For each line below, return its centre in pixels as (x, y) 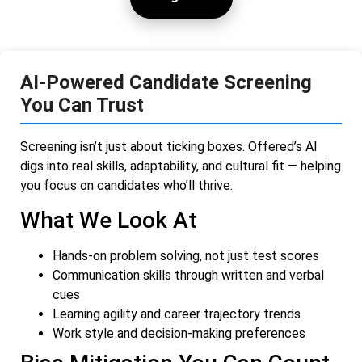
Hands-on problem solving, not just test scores (186, 256)
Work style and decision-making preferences (179, 334)
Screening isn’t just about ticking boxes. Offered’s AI (169, 147)
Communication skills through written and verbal (188, 276)
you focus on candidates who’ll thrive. (126, 186)
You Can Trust (82, 105)
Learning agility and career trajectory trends (177, 314)
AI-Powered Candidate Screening (166, 83)
